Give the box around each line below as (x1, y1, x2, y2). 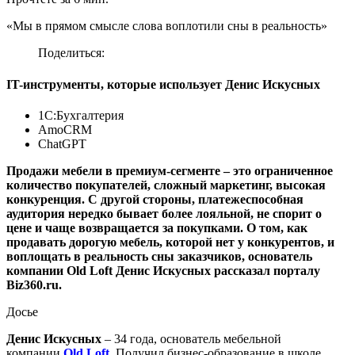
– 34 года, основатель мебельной (101, 332, 281, 345)
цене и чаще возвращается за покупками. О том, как (6, 221, 307, 235)
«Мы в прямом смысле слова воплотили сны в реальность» (6, 19, 327, 33)
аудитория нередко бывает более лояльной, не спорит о (6, 207, 322, 220)
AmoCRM (38, 123, 92, 136)
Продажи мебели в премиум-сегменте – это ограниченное (6, 164, 333, 177)
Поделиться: (38, 46, 105, 60)
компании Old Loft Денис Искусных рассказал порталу (6, 264, 320, 277)
